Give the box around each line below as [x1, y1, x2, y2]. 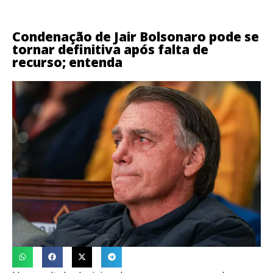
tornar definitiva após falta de [12, 41, 208, 58]
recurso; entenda [12, 54, 122, 71]
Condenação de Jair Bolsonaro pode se [12, 28, 259, 45]
